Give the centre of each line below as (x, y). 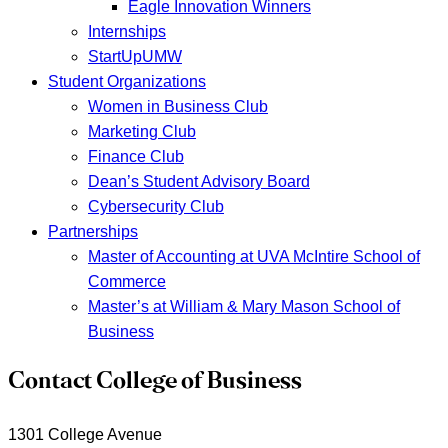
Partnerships (93, 231)
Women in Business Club (178, 106)
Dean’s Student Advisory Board (199, 181)
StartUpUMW (135, 56)
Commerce (127, 281)
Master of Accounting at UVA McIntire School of (254, 256)
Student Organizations (127, 81)
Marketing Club (142, 131)
